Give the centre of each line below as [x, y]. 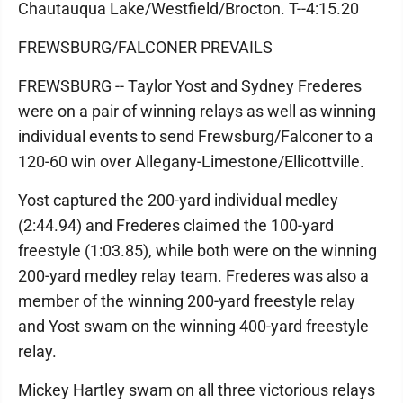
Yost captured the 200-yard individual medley [178, 200]
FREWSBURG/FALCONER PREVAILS [145, 47]
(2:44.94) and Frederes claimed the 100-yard [176, 225]
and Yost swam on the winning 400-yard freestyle [193, 326]
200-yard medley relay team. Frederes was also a [193, 276]
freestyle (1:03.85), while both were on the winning [197, 251]
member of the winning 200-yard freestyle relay [187, 301]
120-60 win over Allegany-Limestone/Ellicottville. [191, 161]
